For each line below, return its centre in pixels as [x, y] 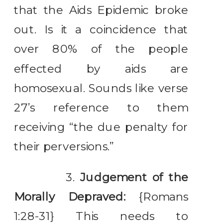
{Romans [163, 197]
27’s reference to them [101, 108]
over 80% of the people [101, 49]
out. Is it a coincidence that [101, 30]
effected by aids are [101, 69]
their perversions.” [64, 147]
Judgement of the [134, 177]
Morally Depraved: [76, 197]
